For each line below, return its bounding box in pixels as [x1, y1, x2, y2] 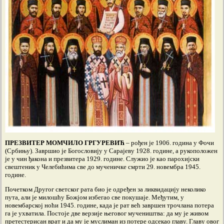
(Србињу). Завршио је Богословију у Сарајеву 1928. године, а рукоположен [5, 147, 217, 154]
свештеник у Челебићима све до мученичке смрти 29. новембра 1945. [5, 163, 200, 170]
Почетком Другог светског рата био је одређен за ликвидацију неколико [5, 185, 206, 193]
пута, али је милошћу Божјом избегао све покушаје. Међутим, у [5, 193, 184, 201]
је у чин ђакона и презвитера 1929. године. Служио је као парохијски [5, 155, 199, 162]
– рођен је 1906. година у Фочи [124, 139, 214, 146]
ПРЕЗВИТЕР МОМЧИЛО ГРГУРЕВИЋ [5, 139, 124, 146]
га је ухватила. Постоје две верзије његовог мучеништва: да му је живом [5, 209, 208, 217]
